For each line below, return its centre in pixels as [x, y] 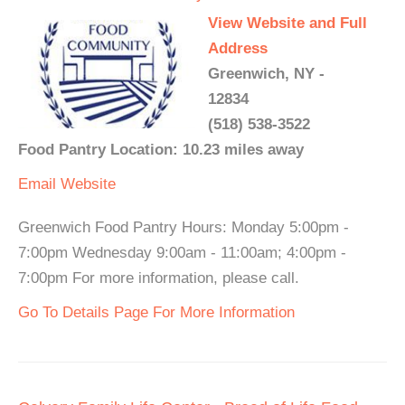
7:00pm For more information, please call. [159, 278]
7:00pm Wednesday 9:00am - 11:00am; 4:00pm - [182, 253]
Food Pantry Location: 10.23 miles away [161, 150]
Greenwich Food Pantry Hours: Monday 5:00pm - [184, 227]
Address [238, 48]
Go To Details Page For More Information [156, 312]
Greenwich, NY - [266, 74]
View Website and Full [287, 23]
